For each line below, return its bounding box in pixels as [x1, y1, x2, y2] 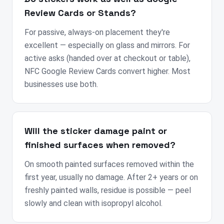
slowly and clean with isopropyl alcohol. [24, 198, 162, 208]
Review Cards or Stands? [24, 7, 136, 19]
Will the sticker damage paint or [24, 125, 167, 137]
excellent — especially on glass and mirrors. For [24, 40, 190, 50]
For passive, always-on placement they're [24, 27, 170, 37]
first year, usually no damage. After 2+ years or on [24, 172, 198, 182]
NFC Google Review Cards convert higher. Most [24, 66, 190, 76]
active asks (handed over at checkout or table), [24, 53, 190, 63]
